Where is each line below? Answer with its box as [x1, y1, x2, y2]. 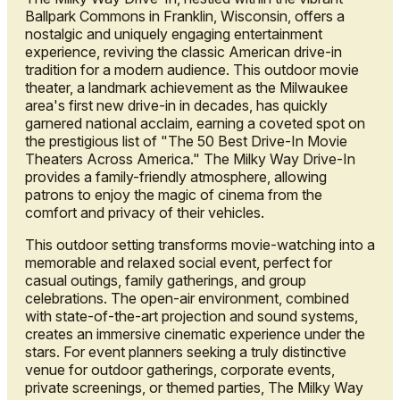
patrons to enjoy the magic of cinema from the [25, 186, 322, 204]
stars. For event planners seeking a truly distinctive [25, 343, 346, 362]
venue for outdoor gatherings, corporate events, [25, 361, 335, 379]
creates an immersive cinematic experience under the [25, 325, 365, 344]
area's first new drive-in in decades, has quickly [25, 96, 328, 115]
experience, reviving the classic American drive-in [25, 43, 342, 62]
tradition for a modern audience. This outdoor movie [25, 61, 359, 79]
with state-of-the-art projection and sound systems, [25, 307, 358, 326]
